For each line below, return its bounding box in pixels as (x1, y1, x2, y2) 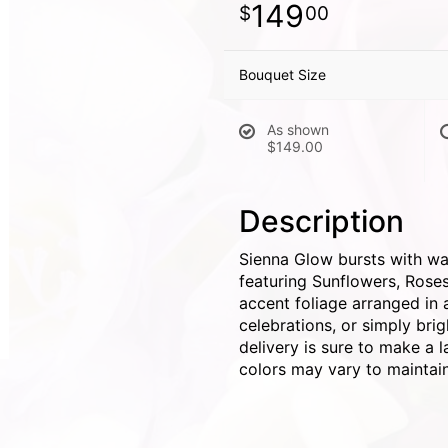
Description (239, 203, 404, 239)
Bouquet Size (239, 66, 326, 83)
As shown (267, 121, 329, 138)
